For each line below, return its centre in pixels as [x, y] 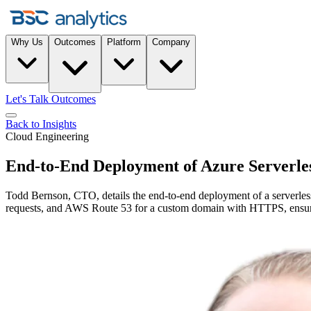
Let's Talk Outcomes [51, 99]
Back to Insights [41, 124]
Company [171, 42]
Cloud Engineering [47, 137]
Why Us [27, 42]
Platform [124, 42]
